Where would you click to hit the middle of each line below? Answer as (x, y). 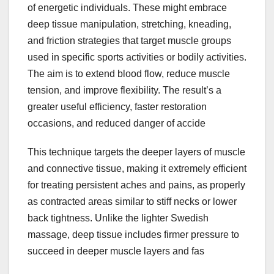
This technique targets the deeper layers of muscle (136, 152)
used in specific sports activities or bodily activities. (137, 57)
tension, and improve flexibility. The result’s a (124, 91)
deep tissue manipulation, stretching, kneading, (129, 24)
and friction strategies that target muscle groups (129, 41)
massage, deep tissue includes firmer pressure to (133, 235)
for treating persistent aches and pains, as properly (136, 185)
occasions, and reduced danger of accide (117, 124)
